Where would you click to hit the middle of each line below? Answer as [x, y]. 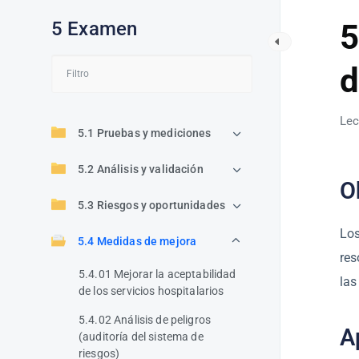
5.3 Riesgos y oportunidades [152, 205]
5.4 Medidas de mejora [137, 241]
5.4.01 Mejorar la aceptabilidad [157, 274]
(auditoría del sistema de [141, 337]
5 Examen [95, 29]
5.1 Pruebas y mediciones [145, 133]
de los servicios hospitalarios [151, 291]
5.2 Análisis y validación [141, 169]
